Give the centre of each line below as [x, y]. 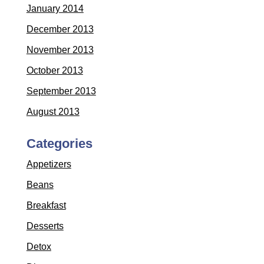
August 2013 [53, 112]
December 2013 [60, 29]
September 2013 [61, 91]
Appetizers [49, 164]
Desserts [45, 226]
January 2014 [55, 9]
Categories [59, 144]
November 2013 [60, 50]
